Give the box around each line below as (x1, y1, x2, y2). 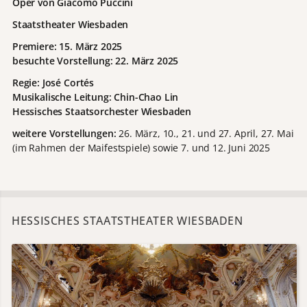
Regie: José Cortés (12, 76, 95, 90)
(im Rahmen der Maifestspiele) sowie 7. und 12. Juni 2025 (12, 141, 270, 155)
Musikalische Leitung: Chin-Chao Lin (12, 90, 179, 104)
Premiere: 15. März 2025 (12, 40, 123, 53)
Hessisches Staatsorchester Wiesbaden (12, 105, 192, 119)
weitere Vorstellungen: (12, 127, 119, 140)
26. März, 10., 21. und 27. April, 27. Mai (119, 127, 294, 140)
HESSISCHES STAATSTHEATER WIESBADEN (12, 212, 243, 228)
